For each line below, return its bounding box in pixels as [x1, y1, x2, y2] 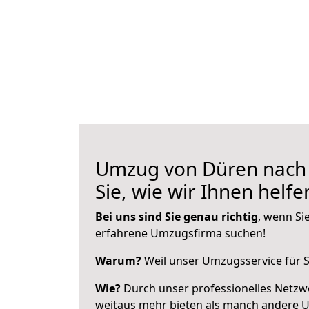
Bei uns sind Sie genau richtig [95, 209, 258, 224]
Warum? [95, 253, 141, 268]
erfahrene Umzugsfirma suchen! [95, 226, 266, 241]
